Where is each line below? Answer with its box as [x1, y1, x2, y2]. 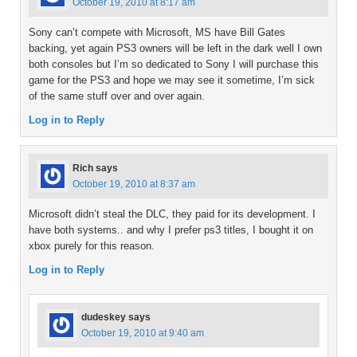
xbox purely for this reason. [29, 240, 155, 253]
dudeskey [81, 312, 126, 324]
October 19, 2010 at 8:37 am [73, 178, 195, 190]
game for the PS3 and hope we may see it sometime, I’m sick [29, 74, 315, 87]
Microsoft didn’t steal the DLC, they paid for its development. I [29, 208, 316, 221]
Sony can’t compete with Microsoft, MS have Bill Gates [29, 26, 285, 39]
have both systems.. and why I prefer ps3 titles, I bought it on [29, 224, 313, 237]
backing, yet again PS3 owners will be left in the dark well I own [29, 42, 322, 55]
